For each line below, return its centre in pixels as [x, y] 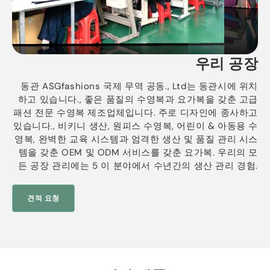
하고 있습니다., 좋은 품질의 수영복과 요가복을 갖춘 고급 [138, 99]
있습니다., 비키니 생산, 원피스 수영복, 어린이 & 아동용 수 [136, 126]
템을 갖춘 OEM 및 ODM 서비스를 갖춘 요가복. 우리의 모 [138, 152]
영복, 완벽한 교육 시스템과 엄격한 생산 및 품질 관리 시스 [136, 139]
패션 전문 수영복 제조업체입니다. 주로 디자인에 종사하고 [136, 112]
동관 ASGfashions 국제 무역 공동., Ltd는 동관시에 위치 [139, 86]
